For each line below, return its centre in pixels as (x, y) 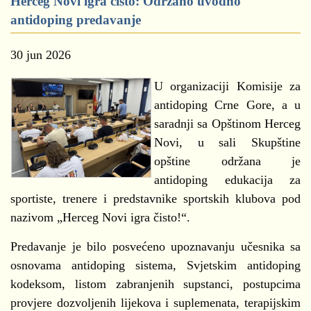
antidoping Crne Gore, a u (227, 105)
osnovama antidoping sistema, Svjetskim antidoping (155, 265)
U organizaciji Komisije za (227, 86)
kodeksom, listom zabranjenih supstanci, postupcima (155, 284)
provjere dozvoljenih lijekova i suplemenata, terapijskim (155, 303)
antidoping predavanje (76, 20)
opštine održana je (227, 161)
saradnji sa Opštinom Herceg (227, 124)
